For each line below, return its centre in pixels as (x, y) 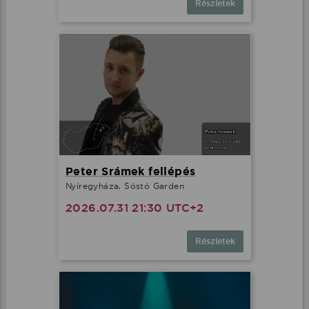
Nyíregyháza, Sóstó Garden (125, 186)
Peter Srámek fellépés (131, 172)
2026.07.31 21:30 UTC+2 (135, 208)
